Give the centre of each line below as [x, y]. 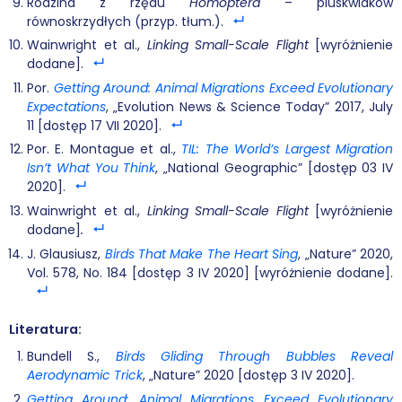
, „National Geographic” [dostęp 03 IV [274, 168]
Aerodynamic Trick [85, 376]
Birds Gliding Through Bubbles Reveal [254, 357]
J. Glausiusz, [66, 253]
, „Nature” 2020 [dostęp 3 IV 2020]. [249, 376]
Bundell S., [71, 357]
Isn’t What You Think [92, 168]
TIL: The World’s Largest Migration [288, 149]
